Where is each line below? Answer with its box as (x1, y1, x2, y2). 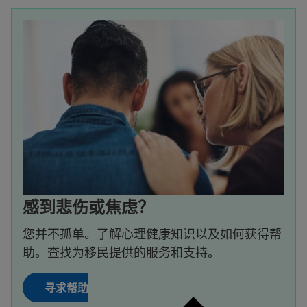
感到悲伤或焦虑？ (23, 196, 154, 217)
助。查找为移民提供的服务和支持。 (23, 244, 220, 260)
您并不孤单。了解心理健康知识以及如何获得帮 (23, 225, 282, 241)
